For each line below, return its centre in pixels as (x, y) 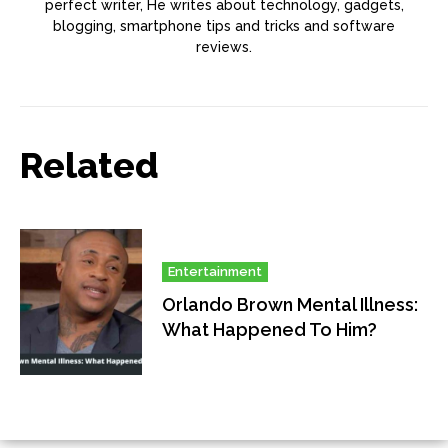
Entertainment (215, 272)
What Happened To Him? (270, 330)
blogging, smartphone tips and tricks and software (224, 25)
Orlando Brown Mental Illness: (290, 305)
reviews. (224, 46)
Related (89, 164)
